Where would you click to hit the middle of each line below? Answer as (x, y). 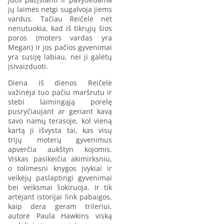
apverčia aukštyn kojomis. (60, 149)
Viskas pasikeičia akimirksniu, (60, 158)
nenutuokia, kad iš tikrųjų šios (60, 28)
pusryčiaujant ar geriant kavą (60, 111)
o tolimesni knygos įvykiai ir (60, 168)
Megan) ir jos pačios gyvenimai (60, 47)
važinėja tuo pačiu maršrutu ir (60, 92)
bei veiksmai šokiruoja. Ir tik (60, 187)
